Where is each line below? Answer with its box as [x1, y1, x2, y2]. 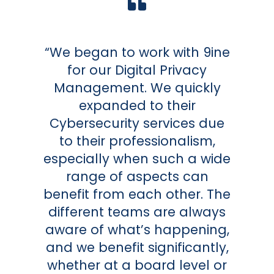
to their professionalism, [59, 132, 215, 150]
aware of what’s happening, [45, 221, 229, 239]
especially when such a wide [43, 150, 231, 168]
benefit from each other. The [43, 185, 231, 203]
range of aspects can [65, 168, 209, 185]
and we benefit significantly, [45, 239, 229, 256]
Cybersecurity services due [50, 114, 224, 132]
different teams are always [48, 203, 226, 221]
